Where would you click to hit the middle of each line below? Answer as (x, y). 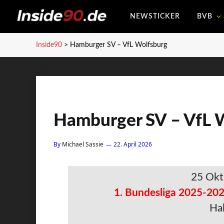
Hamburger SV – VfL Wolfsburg (118, 45)
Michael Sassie (83, 144)
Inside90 (49, 45)
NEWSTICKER (155, 16)
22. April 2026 (133, 144)
